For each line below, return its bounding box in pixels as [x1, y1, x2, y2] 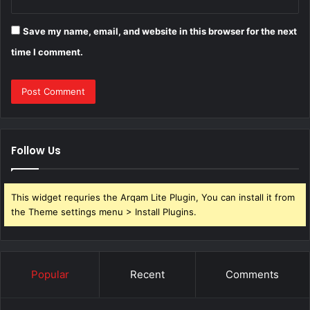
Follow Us [11, 143, 61, 158]
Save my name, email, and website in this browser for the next [23, 26, 297, 37]
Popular [30, 268, 69, 282]
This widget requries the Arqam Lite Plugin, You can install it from [11, 192, 295, 203]
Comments [226, 268, 280, 282]
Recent [129, 268, 165, 282]
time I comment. [11, 46, 83, 58]
